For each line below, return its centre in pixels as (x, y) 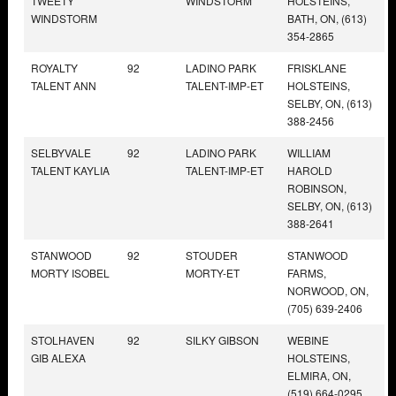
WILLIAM (309, 152)
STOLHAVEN (63, 339)
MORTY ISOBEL (70, 272)
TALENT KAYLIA (70, 170)
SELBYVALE (61, 152)
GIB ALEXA (58, 357)
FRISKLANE (317, 67)
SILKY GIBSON (222, 339)
